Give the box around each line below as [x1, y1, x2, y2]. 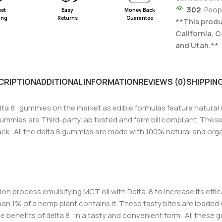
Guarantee [126, 14, 153, 21]
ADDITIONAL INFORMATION [36, 76, 138, 88]
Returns [57, 14, 78, 21]
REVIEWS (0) [138, 76, 186, 88]
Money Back [124, 6, 155, 13]
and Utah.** [175, 40, 219, 51]
